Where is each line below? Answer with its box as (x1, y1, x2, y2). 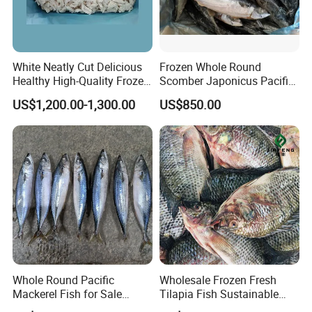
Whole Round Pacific (13, 272, 115, 288)
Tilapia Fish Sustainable (159, 286, 279, 302)
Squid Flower (13, 87, 77, 103)
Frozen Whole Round (159, 59, 261, 75)
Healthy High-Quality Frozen (13, 73, 150, 89)
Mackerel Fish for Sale (13, 286, 123, 302)
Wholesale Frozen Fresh (159, 272, 276, 288)
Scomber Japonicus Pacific (159, 73, 294, 89)
